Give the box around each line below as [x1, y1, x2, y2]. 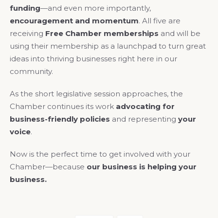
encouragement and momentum [10, 16, 139, 26]
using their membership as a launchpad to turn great [10, 41, 206, 51]
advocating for [116, 102, 175, 111]
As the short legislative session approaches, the [10, 89, 183, 99]
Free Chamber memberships [45, 29, 159, 38]
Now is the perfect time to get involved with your [10, 149, 190, 159]
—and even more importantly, [40, 3, 151, 13]
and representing [110, 114, 178, 124]
